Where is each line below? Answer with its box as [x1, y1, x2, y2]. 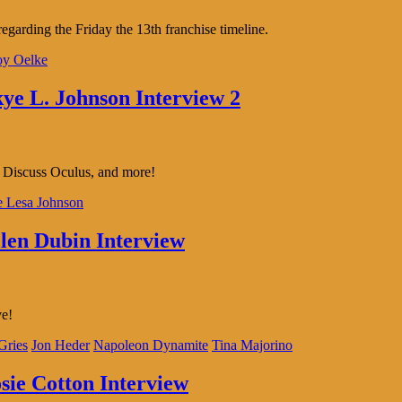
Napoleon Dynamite [93, 336, 208, 353]
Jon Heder [31, 336, 90, 353]
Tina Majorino [212, 336, 293, 353]
